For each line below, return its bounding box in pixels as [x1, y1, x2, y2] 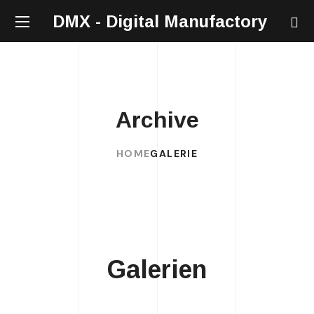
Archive [115, 107, 199, 132]
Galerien [107, 255, 207, 284]
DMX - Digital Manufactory [53, 11, 267, 31]
